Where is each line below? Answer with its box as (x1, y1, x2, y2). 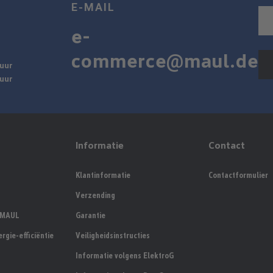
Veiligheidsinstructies (76, 230, 150, 240)
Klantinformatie (76, 170, 130, 180)
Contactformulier (208, 170, 269, 180)
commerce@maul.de (71, 49, 258, 73)
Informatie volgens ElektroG (76, 250, 174, 260)
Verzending (76, 190, 115, 200)
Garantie (76, 210, 105, 220)
